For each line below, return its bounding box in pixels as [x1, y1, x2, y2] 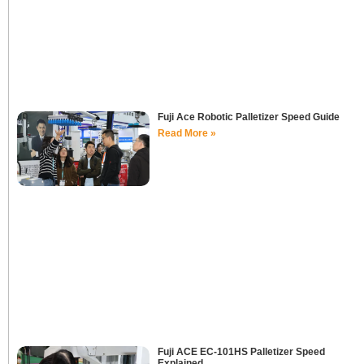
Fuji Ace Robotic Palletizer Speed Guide [157, 110, 340, 123]
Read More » [157, 127, 216, 139]
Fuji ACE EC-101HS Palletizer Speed [157, 346, 325, 358]
